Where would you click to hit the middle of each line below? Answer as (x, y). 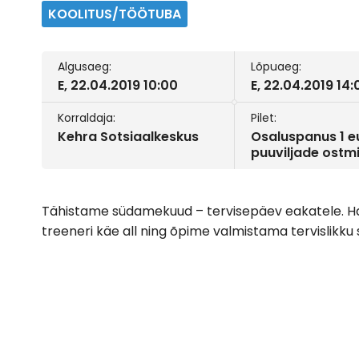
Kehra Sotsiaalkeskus (128, 137)
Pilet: (264, 118)
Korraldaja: (87, 118)
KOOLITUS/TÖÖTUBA (115, 14)
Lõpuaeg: (276, 67)
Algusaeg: (85, 67)
